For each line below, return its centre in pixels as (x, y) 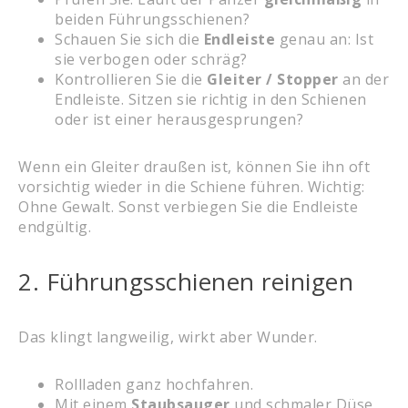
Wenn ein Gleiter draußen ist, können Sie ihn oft (194, 166)
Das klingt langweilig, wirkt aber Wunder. (168, 337)
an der (363, 79)
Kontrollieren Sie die (131, 79)
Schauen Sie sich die (129, 39)
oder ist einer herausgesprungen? (179, 119)
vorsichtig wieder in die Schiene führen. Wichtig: (192, 186)
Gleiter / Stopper (273, 79)
